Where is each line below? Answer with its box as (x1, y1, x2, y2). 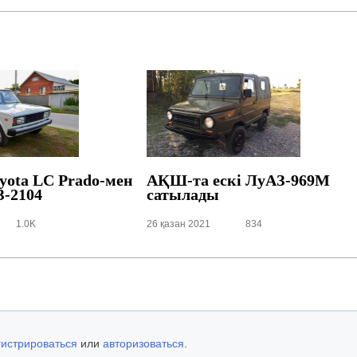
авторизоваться (102, 336, 184, 350)
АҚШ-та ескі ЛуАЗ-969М (147, 171, 331, 190)
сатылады (147, 186, 220, 204)
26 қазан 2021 (147, 218, 211, 229)
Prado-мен (57, 171, 133, 190)
